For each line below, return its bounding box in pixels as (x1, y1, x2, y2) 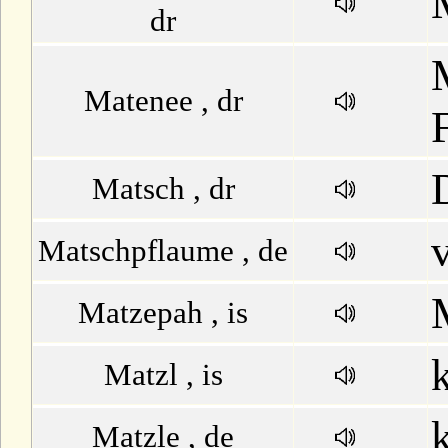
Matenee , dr (83, 83, 243, 118)
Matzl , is (103, 357, 223, 392)
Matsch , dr (91, 171, 235, 206)
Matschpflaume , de (38, 233, 288, 268)
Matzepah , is (78, 295, 248, 330)
